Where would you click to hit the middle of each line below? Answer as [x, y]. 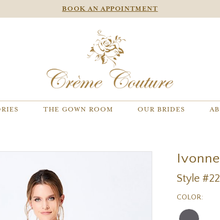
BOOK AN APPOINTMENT [110, 9]
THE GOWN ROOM [78, 110]
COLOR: [190, 197]
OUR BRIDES [161, 110]
